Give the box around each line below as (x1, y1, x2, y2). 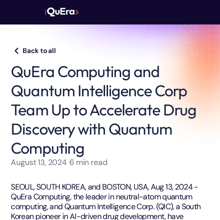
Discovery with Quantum (11, 118, 172, 138)
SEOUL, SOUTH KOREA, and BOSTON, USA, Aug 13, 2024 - (11, 181, 198, 192)
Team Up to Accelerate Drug (11, 99, 197, 119)
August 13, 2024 (11, 157, 67, 167)
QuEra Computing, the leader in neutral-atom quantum (11, 191, 192, 202)
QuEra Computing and (11, 61, 160, 81)
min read (74, 157, 108, 167)
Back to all (23, 46, 56, 55)
